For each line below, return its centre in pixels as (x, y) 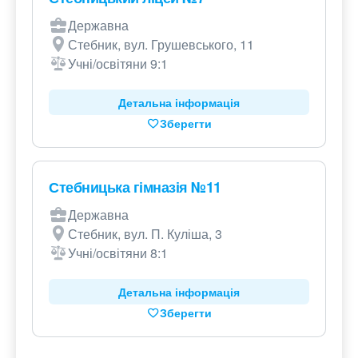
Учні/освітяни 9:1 (118, 64)
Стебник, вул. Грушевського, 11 (161, 45)
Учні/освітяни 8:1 (118, 253)
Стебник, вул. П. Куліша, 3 (145, 234)
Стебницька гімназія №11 (135, 187)
